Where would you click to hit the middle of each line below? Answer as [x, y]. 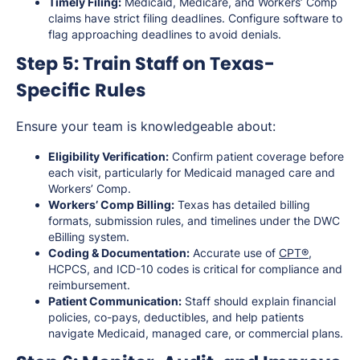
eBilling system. [89, 236]
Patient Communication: [115, 301]
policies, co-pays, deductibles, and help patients [176, 317]
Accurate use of [234, 252]
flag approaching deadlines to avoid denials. [165, 34]
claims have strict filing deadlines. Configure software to [195, 18]
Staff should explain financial [259, 301]
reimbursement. [89, 284]
